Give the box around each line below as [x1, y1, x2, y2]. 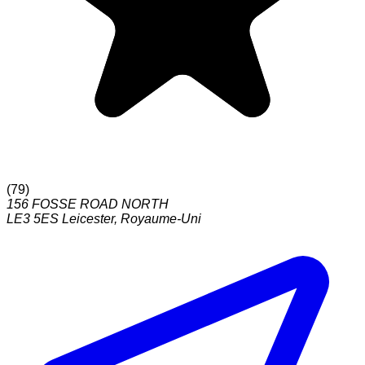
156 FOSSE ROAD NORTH [7, 197, 169, 212]
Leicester [62, 212, 114, 226]
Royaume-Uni [121, 212, 201, 226]
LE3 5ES [7, 212, 59, 226]
